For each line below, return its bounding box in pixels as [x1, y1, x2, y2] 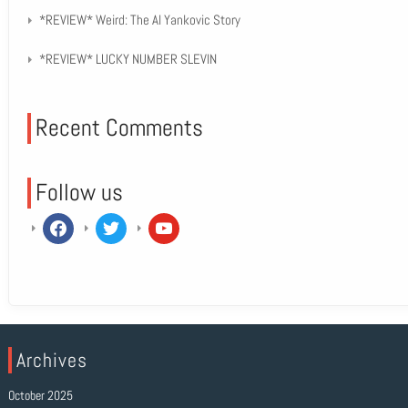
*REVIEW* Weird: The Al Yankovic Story [38, 11, 240, 28]
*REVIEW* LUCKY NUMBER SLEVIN [38, 50, 217, 67]
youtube [147, 212, 189, 229]
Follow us [35, 178, 123, 208]
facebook [41, 212, 90, 229]
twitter [94, 212, 130, 229]
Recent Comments [35, 113, 203, 143]
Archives [15, 347, 87, 372]
